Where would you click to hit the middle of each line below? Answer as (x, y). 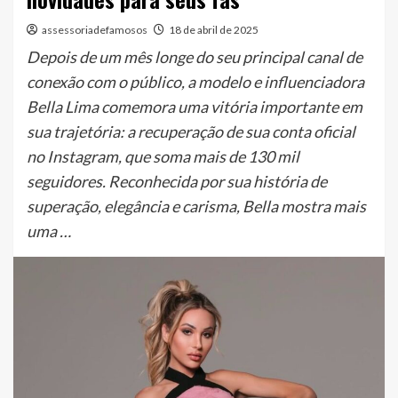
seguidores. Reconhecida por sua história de (177, 181)
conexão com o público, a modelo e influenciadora (195, 81)
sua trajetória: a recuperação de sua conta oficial (191, 131)
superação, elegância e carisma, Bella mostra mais (196, 206)
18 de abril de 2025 (214, 29)
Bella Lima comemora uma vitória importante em (195, 106)
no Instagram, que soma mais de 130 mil (163, 156)
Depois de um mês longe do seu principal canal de (195, 56)
